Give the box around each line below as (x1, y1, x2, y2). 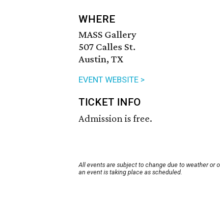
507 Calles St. (79, 41, 136, 53)
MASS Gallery (79, 28, 137, 41)
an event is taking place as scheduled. (79, 168, 182, 176)
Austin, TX (79, 53, 123, 65)
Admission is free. (79, 112, 152, 125)
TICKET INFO (79, 96, 141, 109)
